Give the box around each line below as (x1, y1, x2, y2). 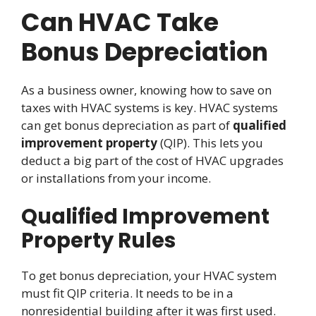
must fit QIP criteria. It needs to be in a (21, 285, 233, 302)
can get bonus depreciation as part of (21, 116, 233, 133)
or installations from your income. (21, 169, 211, 186)
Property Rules (21, 226, 176, 255)
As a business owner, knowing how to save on (21, 81, 272, 98)
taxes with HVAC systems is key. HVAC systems (21, 99, 278, 116)
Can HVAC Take (21, 4, 219, 39)
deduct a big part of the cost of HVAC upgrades (21, 152, 284, 169)
